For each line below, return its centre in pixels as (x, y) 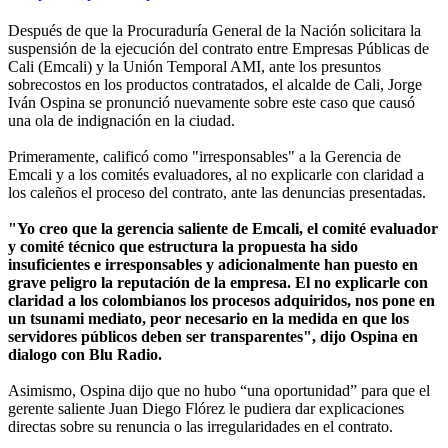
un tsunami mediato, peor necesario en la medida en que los (208, 318)
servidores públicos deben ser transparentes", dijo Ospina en (213, 336)
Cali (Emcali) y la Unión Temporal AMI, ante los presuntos (194, 66)
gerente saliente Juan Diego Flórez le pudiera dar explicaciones (206, 408)
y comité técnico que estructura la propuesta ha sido (183, 246)
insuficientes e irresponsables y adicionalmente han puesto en (213, 264)
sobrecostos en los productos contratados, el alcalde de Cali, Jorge (215, 84)
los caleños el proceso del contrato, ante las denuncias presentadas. (217, 192)
